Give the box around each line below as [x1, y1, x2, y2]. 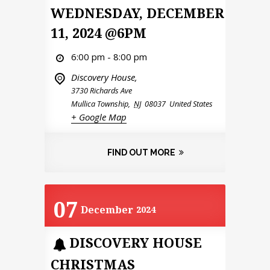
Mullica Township [71, 98, 128, 109]
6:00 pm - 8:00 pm [71, 50, 147, 63]
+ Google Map [71, 110, 127, 123]
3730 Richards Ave [71, 84, 132, 96]
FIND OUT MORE [107, 147, 175, 157]
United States [169, 98, 213, 109]
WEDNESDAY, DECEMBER [51, 3, 224, 22]
